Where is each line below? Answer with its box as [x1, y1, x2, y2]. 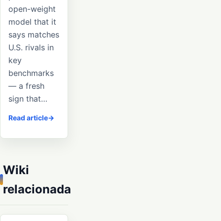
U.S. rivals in [8, 42, 54, 53]
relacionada [3, 182, 71, 197]
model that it [8, 17, 56, 27]
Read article [8, 113, 48, 122]
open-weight [8, 4, 56, 14]
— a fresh [8, 81, 44, 91]
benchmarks [8, 68, 54, 78]
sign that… [8, 94, 47, 104]
